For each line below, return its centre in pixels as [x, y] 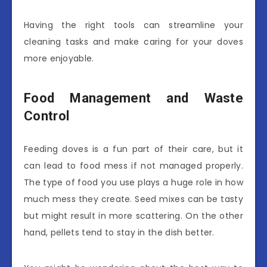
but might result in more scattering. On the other [133, 215]
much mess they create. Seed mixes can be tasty [133, 199]
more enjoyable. [59, 58]
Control [47, 116]
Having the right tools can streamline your [133, 25]
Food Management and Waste [133, 98]
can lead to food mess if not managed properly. [133, 165]
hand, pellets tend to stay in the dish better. [119, 232]
